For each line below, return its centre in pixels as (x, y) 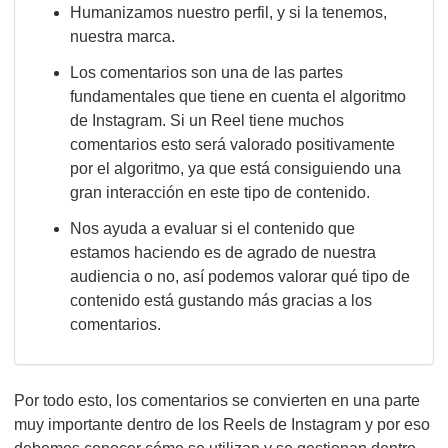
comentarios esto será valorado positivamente (232, 144)
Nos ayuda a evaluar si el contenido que (212, 228)
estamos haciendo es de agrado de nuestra (223, 252)
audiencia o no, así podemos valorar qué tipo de (240, 276)
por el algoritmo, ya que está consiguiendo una (235, 168)
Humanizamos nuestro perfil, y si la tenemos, (228, 12)
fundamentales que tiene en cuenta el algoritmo (238, 96)
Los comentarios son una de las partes (206, 72)
